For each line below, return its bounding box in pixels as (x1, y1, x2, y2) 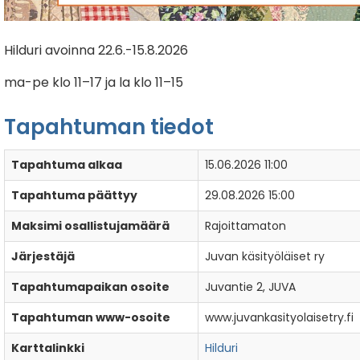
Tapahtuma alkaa (11, 157, 123, 174)
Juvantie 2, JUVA (205, 279, 297, 296)
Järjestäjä (11, 248, 76, 265)
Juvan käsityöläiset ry (205, 248, 325, 265)
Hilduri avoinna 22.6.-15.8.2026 (4, 41, 192, 60)
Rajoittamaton (205, 218, 287, 235)
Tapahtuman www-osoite (11, 309, 171, 326)
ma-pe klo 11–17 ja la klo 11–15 (4, 73, 184, 92)
